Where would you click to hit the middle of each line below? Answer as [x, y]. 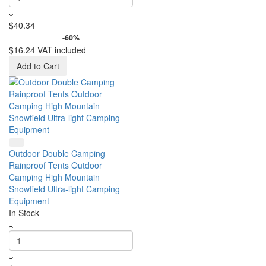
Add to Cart [38, 66]
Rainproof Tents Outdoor [56, 165]
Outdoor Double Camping [57, 153]
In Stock [24, 213]
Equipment [29, 201]
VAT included [62, 50]
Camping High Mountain [54, 177]
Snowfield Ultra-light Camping [64, 189]
